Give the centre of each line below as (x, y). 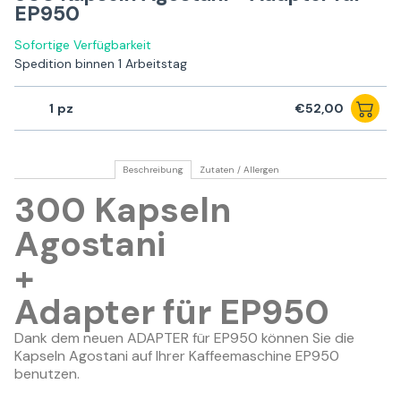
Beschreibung (153, 170)
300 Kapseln (123, 211)
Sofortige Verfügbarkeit (83, 45)
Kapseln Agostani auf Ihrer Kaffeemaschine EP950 (177, 356)
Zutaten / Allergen (239, 170)
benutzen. (47, 374)
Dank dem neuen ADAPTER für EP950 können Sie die (184, 338)
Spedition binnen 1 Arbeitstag (101, 64)
